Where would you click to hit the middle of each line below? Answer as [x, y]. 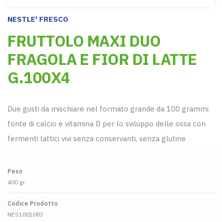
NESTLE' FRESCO [38, 19]
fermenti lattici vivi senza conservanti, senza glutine [97, 138]
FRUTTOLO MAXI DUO [84, 41]
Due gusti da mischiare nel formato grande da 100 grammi [108, 109]
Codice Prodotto [33, 203]
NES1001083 [25, 214]
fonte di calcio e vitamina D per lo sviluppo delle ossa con [107, 123]
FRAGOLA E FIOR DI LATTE [102, 59]
